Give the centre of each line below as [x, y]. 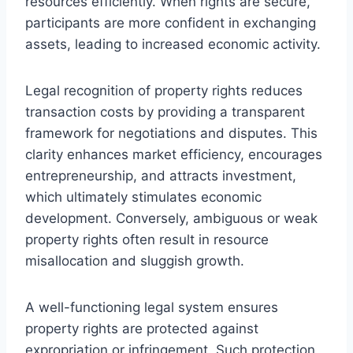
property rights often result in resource [147, 239]
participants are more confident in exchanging [171, 22]
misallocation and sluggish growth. [135, 260]
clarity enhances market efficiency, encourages [174, 154]
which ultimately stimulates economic [143, 197]
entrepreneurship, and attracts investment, [161, 175]
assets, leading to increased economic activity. [173, 44]
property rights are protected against [142, 328]
